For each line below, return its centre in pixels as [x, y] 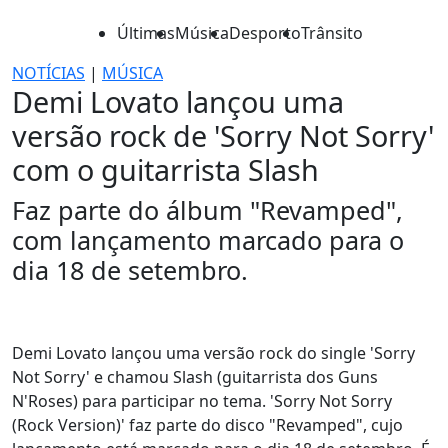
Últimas [146, 33]
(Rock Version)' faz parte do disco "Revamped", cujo [207, 425]
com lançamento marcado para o [208, 240]
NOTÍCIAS [48, 73]
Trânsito [332, 33]
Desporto [265, 33]
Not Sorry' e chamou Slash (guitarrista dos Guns [195, 377]
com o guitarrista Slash [165, 169]
